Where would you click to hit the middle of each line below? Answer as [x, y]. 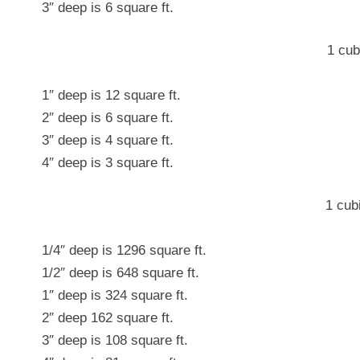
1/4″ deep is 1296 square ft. [124, 250]
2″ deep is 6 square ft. [108, 118]
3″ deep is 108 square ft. [115, 340]
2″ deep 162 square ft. [108, 318]
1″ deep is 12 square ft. [111, 95]
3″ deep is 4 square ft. [108, 140]
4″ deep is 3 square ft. [108, 163]
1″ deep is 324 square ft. [115, 295]
